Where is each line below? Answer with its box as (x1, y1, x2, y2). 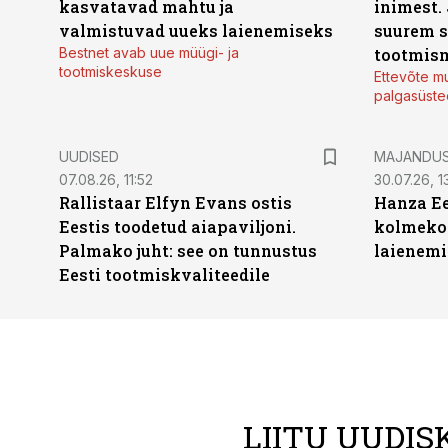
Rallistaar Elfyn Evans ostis (59, 192, 292, 213)
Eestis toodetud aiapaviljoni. (59, 216, 296, 237)
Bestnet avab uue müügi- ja (59, 44, 239, 61)
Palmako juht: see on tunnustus (59, 240, 317, 261)
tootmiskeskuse (59, 63, 162, 80)
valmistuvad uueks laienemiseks (59, 20, 333, 41)
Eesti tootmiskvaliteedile (59, 264, 270, 285)
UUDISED (59, 148, 119, 165)
